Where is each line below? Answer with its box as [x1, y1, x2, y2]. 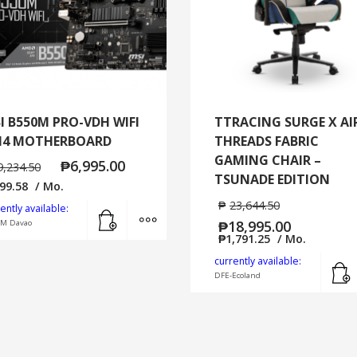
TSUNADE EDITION [214, 170, 330, 188]
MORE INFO [167, 201, 220, 216]
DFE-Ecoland [214, 270, 261, 281]
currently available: [214, 254, 301, 269]
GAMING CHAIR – [214, 151, 321, 169]
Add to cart [127, 201, 178, 216]
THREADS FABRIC [214, 131, 319, 150]
